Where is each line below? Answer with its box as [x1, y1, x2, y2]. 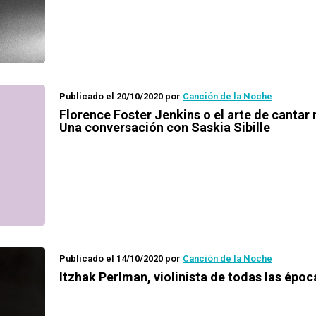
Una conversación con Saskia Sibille [59, 120, 270, 135]
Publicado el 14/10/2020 [59, 253, 163, 264]
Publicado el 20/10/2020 [59, 91, 163, 102]
